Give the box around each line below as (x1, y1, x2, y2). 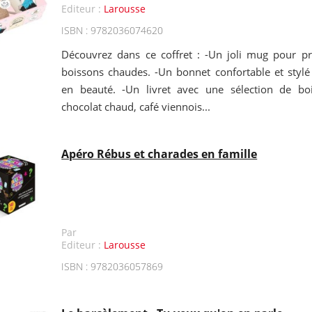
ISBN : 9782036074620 (61, 24, 164, 37)
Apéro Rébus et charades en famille (61, 146, 258, 162)
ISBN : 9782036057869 (61, 260, 164, 273)
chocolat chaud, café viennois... (61, 100, 211, 114)
